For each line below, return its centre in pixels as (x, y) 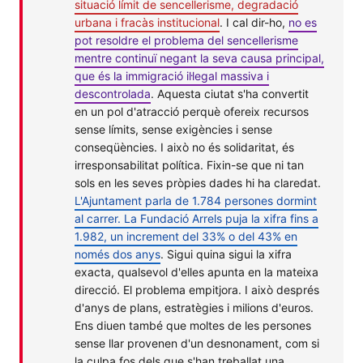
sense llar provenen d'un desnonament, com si (197, 343)
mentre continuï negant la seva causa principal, (199, 58)
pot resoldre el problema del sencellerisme (186, 40)
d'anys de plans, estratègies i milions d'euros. (194, 307)
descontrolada (113, 93)
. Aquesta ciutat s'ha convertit (230, 93)
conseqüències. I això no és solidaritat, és (184, 147)
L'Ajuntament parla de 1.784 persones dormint (196, 200)
